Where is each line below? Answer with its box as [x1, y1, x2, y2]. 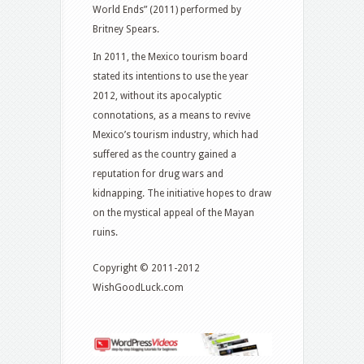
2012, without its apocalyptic [93, 89, 222, 102]
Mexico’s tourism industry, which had [93, 128, 258, 141]
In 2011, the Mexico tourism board [93, 50, 248, 63]
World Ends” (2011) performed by [93, 3, 241, 15]
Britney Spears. [93, 23, 159, 35]
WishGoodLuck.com [93, 281, 184, 293]
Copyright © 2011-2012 [93, 262, 200, 274]
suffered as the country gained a [93, 148, 236, 160]
